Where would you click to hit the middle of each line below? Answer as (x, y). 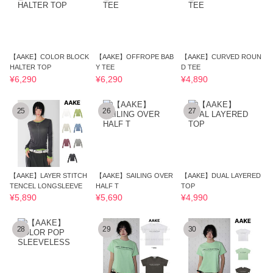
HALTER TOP (31, 67)
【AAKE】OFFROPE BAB (134, 56)
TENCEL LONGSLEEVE (46, 186)
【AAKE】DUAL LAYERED (221, 175)
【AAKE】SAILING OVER (134, 175)
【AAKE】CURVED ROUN (222, 56)
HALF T (107, 186)
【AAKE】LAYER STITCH (49, 175)
